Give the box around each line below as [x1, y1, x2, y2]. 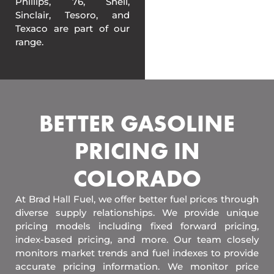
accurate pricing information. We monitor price [15, 261, 259, 273]
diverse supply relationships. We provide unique [15, 207, 259, 219]
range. [15, 36, 43, 48]
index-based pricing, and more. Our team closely [15, 234, 259, 246]
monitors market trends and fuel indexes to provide [15, 247, 259, 259]
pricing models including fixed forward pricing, [15, 220, 259, 232]
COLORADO [73, 164, 201, 194]
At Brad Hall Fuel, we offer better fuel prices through [15, 193, 259, 206]
